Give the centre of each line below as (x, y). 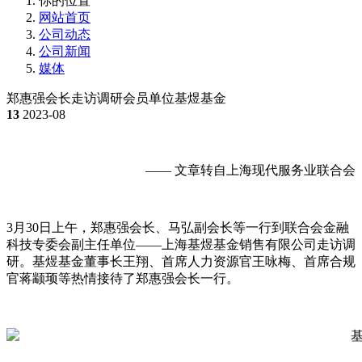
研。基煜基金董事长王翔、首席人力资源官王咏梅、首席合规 (181, 261)
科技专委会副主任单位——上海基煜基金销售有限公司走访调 (181, 244)
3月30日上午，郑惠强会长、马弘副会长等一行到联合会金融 (178, 227)
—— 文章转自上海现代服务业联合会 (250, 170)
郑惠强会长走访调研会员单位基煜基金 (116, 98)
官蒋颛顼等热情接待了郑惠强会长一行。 (123, 278)
